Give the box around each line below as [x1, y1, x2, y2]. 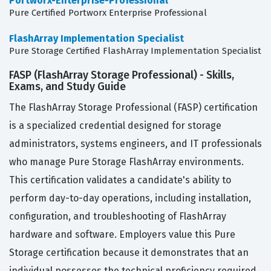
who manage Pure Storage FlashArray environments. [9, 156, 244, 168]
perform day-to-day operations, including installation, [9, 192, 251, 204]
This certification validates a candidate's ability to [9, 174, 231, 186]
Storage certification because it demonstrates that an [9, 247, 249, 259]
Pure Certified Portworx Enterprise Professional [9, 7, 207, 19]
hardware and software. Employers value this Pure [9, 229, 235, 241]
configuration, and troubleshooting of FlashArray [9, 211, 226, 223]
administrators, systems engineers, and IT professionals [9, 138, 262, 150]
